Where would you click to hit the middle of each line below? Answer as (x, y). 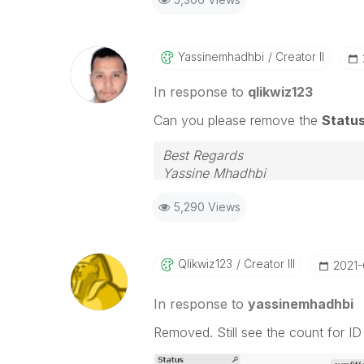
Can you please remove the (237, 121)
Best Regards (202, 156)
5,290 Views (207, 207)
